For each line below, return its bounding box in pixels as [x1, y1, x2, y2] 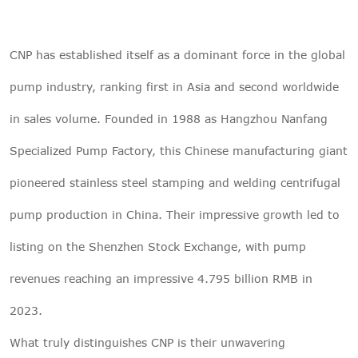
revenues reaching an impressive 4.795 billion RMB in [10, 271, 312, 285]
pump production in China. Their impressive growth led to [10, 207, 340, 221]
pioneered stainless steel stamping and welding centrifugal [10, 175, 340, 189]
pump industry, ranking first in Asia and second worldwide [10, 79, 339, 93]
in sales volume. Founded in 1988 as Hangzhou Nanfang [10, 111, 328, 125]
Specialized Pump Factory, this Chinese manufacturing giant [10, 143, 348, 157]
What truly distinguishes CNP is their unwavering [10, 335, 285, 349]
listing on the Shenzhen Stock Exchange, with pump [10, 239, 306, 253]
